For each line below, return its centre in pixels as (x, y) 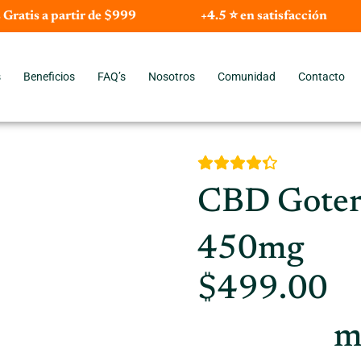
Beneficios (49, 77)
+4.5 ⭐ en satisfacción (264, 16)
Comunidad (246, 77)
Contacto (321, 77)
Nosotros (171, 77)
